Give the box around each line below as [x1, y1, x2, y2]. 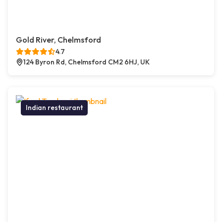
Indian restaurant [26, 103, 83, 112]
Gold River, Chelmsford [16, 35, 101, 45]
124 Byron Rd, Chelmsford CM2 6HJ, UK [23, 57, 150, 66]
